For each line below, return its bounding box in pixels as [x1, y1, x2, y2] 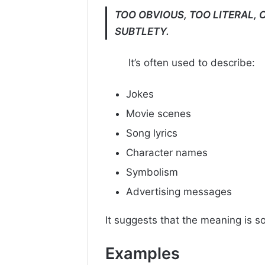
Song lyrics [126, 127, 177, 140]
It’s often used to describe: [128, 57, 255, 69]
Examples [105, 244, 180, 264]
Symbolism [126, 166, 178, 179]
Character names [126, 147, 208, 159]
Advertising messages [126, 186, 232, 198]
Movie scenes [126, 108, 191, 120]
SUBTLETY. [115, 25, 170, 38]
